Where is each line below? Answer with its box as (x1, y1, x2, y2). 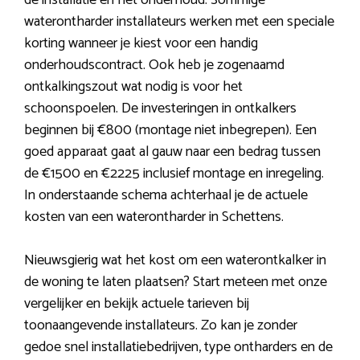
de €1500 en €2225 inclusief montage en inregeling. (24, 162, 324, 186)
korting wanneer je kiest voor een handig (24, 31, 258, 56)
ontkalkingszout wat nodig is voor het (24, 75, 243, 100)
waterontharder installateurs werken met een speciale (24, 10, 334, 35)
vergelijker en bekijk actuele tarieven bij (24, 292, 249, 317)
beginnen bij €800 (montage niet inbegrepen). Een (24, 118, 317, 143)
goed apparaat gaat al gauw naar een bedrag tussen (24, 140, 321, 165)
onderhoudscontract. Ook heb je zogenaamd (24, 53, 284, 78)
